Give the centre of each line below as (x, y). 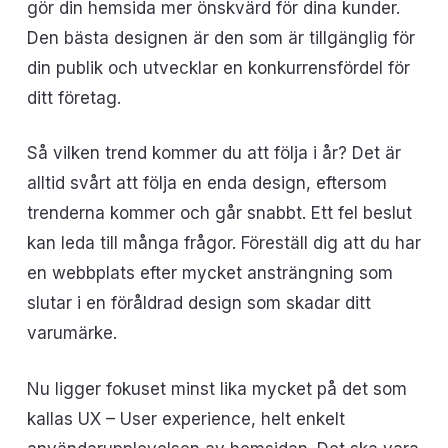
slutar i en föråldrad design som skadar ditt (198, 303)
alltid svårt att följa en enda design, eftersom (206, 183)
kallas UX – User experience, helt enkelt (185, 418)
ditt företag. (73, 97)
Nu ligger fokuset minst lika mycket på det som (216, 388)
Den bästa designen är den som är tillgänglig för (220, 37)
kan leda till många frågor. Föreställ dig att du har (223, 243)
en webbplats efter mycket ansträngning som (209, 273)
